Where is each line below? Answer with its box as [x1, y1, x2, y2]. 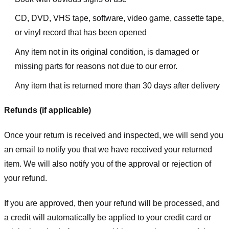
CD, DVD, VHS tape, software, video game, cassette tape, [14, 14, 224, 23]
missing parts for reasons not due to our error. [14, 61, 177, 71]
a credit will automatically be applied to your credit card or [4, 213, 211, 222]
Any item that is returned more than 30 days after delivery [14, 81, 220, 90]
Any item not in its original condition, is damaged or [14, 47, 199, 56]
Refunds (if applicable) [4, 106, 91, 115]
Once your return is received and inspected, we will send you [4, 131, 223, 140]
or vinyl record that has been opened [14, 28, 147, 37]
